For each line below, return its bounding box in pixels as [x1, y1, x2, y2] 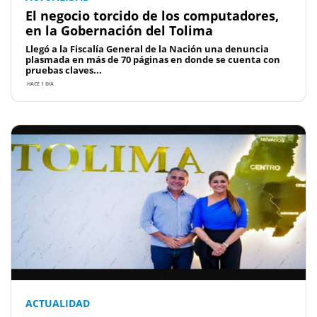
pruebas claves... [25, 64, 102, 77]
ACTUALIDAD [25, 296, 90, 310]
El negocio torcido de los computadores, [25, 7, 279, 25]
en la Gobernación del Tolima [25, 22, 213, 40]
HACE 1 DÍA [25, 81, 54, 88]
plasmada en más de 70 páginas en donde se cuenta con [25, 53, 280, 67]
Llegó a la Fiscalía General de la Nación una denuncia [25, 42, 269, 56]
